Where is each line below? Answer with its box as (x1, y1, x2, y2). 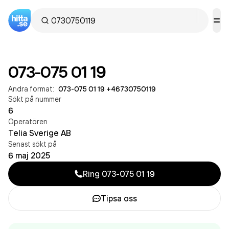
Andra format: (8, 84, 54, 93)
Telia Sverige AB (8, 128, 71, 138)
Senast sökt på (8, 140, 57, 148)
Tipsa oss (100, 193, 137, 203)
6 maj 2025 (8, 150, 50, 161)
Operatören (8, 117, 48, 126)
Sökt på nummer (8, 95, 61, 103)
